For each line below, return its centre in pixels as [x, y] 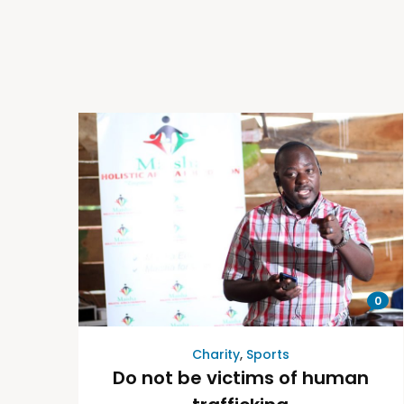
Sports [267, 355]
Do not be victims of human [240, 378]
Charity [216, 355]
